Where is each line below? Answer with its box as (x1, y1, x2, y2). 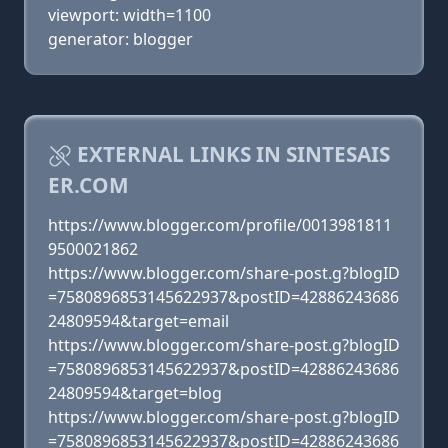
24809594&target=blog (48, 382, 222, 404)
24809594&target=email (48, 310, 229, 332)
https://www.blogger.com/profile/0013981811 (48, 214, 392, 236)
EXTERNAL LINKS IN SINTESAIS (72, 140, 390, 168)
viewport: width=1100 (48, 4, 211, 26)
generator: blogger (48, 28, 193, 50)
